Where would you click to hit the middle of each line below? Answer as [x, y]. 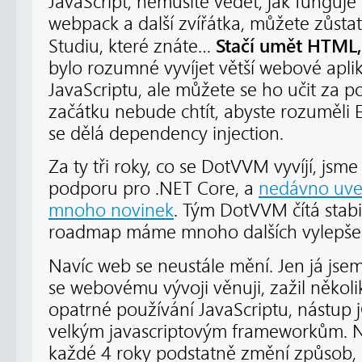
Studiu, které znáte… [132, 46]
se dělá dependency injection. [166, 133]
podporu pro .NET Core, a [154, 189]
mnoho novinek [111, 211]
